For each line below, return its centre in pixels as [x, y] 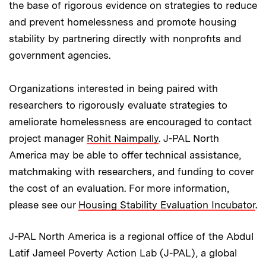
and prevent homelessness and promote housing [123, 22]
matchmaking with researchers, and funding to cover [131, 171]
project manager [48, 138]
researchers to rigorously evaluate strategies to [118, 105]
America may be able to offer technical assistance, [125, 155]
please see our [44, 205]
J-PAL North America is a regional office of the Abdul [131, 236]
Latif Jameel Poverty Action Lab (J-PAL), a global [123, 253]
